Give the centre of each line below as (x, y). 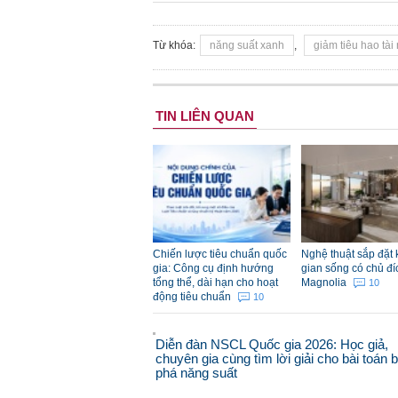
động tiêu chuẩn (193, 297)
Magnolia (325, 283)
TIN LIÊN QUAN (205, 116)
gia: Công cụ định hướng (213, 269)
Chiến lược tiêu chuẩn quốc (220, 255)
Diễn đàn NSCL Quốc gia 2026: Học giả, (272, 345)
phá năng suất (196, 373)
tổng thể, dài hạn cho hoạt (215, 283)
